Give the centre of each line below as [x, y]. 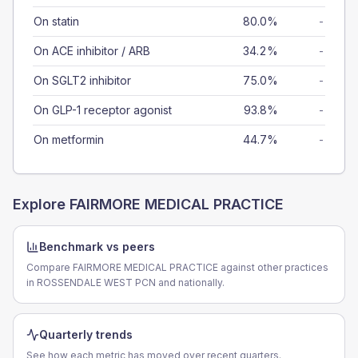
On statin [56, 21]
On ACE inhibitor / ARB [92, 51]
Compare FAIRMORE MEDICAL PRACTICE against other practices [177, 267]
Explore [41, 204]
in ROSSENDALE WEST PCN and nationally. [125, 282]
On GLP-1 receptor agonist [103, 110]
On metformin [69, 139]
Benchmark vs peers [97, 247]
